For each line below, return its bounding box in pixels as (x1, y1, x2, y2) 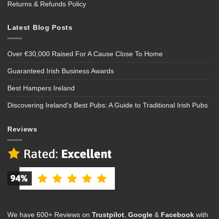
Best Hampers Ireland (7, 84, 75, 92)
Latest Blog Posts (7, 23, 73, 32)
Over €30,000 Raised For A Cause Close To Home (7, 50, 163, 58)
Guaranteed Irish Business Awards (7, 67, 114, 75)
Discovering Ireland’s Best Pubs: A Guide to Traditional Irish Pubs (7, 101, 208, 109)
